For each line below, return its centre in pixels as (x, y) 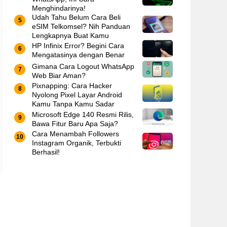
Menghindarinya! (59, 8)
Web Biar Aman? (59, 75)
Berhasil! (46, 152)
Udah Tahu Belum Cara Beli (76, 17)
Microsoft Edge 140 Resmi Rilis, (83, 114)
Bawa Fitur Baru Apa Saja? (75, 123)
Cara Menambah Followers (75, 134)
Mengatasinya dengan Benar (78, 55)
